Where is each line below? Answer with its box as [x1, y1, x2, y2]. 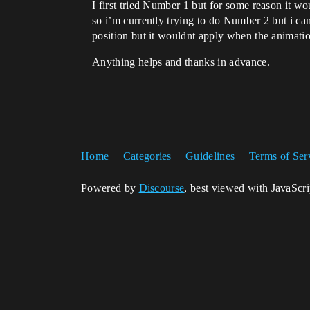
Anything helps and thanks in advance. [92, 56, 270, 68]
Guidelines [185, 150, 235, 162]
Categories [122, 150, 172, 162]
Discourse [138, 182, 185, 194]
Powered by [81, 182, 139, 194]
